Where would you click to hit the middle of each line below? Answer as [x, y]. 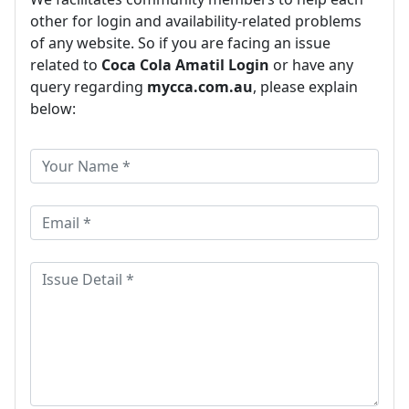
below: [53, 108]
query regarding [89, 86]
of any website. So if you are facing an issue [180, 42]
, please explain [305, 86]
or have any [311, 64]
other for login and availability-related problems [196, 21]
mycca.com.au [200, 86]
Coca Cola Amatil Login [185, 64]
